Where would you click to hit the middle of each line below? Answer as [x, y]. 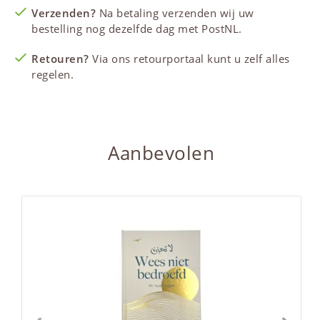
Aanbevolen [161, 153]
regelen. [53, 75]
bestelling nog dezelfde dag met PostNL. [137, 29]
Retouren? [60, 59]
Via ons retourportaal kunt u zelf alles [189, 59]
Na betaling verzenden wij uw [175, 13]
